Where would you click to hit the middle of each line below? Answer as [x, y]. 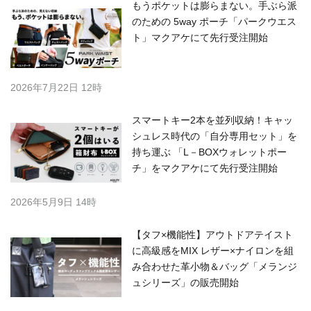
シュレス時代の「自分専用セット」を [215, 136]
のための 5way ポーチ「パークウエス [214, 22]
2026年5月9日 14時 [53, 202]
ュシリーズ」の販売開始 [185, 283]
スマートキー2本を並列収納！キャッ [212, 120]
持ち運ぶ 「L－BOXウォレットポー [209, 152]
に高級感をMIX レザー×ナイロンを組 [213, 251]
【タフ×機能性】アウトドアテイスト [212, 235]
